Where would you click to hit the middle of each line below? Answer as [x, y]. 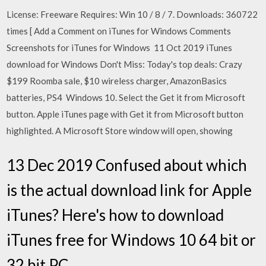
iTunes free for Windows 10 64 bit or [132, 240]
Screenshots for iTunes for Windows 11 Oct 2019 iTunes [120, 47]
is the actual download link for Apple [129, 190]
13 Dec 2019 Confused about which [127, 165]
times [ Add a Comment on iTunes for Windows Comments [119, 31]
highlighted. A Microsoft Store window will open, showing [121, 131]
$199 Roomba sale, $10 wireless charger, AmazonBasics [117, 81]
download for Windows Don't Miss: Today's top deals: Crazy [125, 64]
